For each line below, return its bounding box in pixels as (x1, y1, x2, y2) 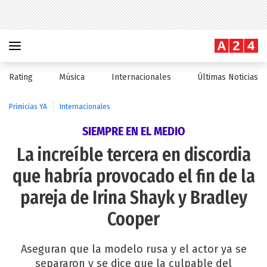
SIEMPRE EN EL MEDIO (82, 124, 185, 138)
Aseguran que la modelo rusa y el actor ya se (20, 243, 247, 256)
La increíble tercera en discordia (16, 144, 251, 166)
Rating (9, 72, 33, 82)
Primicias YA (9, 103, 47, 111)
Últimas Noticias (197, 72, 258, 82)
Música (59, 72, 85, 82)
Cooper (107, 209, 160, 230)
